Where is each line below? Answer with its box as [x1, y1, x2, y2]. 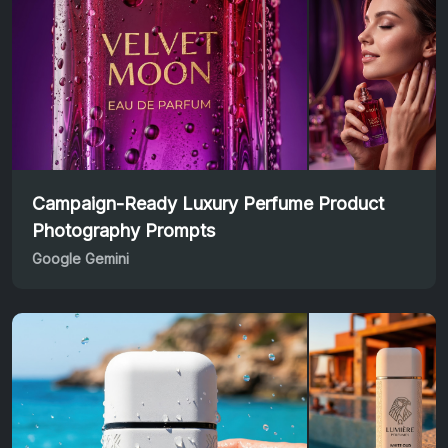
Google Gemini [32, 249, 129, 267]
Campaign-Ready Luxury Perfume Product [32, 192, 384, 214]
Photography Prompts [32, 219, 215, 241]
